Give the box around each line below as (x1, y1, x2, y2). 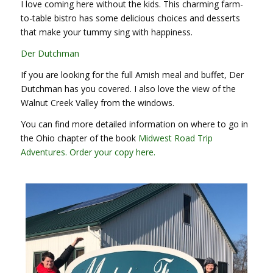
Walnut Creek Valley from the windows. (20, 97, 174, 109)
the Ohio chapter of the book (20, 132, 136, 144)
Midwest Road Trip (135, 132, 213, 144)
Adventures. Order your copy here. (20, 146, 155, 158)
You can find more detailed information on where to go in (20, 118, 248, 130)
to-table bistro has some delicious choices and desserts (20, 12, 240, 24)
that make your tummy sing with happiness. (20, 26, 193, 38)
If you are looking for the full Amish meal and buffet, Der (20, 69, 244, 81)
